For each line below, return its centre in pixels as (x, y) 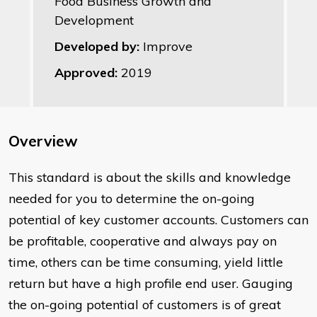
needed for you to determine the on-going (132, 199)
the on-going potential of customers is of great (145, 305)
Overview (43, 141)
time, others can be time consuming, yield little (146, 263)
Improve (168, 47)
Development (94, 21)
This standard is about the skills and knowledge (150, 178)
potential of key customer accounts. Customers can (158, 220)
